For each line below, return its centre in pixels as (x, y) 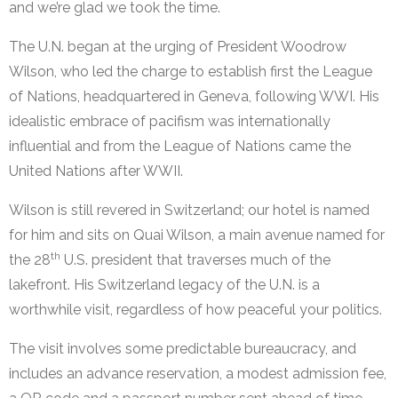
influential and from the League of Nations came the (180, 147)
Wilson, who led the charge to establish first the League (191, 72)
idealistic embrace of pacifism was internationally (170, 122)
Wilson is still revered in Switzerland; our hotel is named (189, 211)
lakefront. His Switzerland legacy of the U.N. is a (164, 285)
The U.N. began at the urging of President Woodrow (178, 47)
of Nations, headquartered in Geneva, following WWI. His (194, 97)
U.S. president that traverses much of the (195, 260)
